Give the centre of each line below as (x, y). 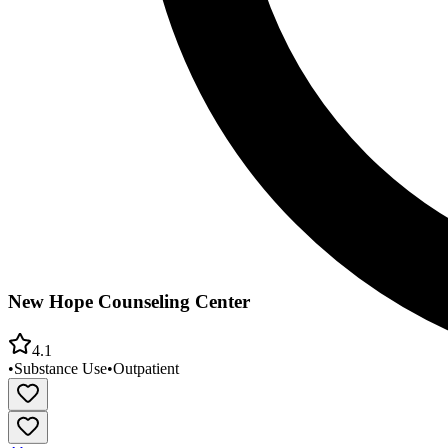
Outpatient (146, 368)
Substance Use (60, 368)
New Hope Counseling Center (129, 302)
